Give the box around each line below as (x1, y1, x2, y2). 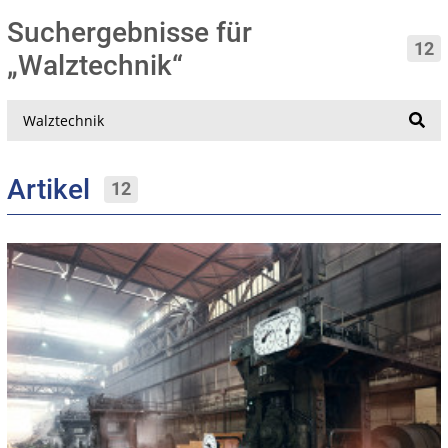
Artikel (7, 172, 104, 206)
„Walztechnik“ (7, 48, 197, 82)
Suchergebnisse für (7, 15, 252, 49)
